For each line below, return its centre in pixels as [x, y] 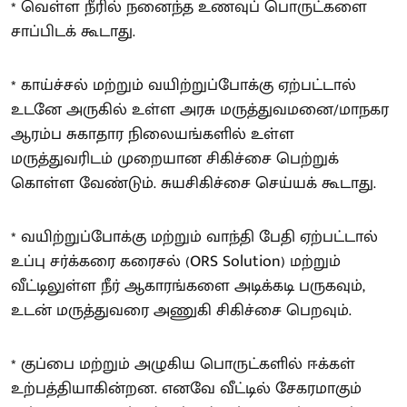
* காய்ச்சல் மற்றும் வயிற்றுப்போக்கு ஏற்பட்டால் [184, 85]
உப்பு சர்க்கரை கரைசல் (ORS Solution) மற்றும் [176, 261]
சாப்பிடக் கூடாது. [73, 31]
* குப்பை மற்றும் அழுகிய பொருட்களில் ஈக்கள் [183, 364]
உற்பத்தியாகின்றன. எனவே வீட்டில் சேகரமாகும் [186, 388]
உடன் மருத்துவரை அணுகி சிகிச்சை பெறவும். [181, 310]
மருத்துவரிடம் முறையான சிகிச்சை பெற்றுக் [175, 159]
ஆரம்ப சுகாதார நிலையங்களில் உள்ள [153, 134]
